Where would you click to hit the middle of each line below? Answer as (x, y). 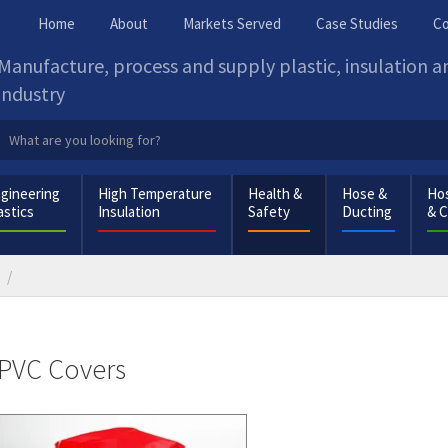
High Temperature (154, 193)
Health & (275, 193)
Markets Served (232, 23)
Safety (269, 211)
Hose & (365, 193)
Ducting (367, 211)
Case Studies (357, 23)
